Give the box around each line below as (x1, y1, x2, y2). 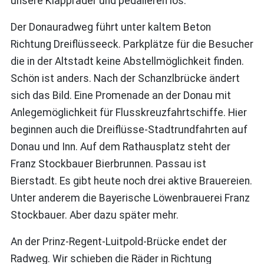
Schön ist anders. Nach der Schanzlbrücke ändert (10, 72, 240, 84)
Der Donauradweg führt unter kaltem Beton (10, 21, 211, 33)
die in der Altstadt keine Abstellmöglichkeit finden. (10, 55, 244, 67)
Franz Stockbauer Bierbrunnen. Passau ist (10, 157, 206, 170)
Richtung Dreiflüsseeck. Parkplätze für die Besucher (10, 38, 253, 50)
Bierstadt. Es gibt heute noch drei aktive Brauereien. (10, 174, 252, 187)
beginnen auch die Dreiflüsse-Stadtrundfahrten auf (10, 123, 247, 136)
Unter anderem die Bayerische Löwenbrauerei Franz (10, 192, 250, 204)
